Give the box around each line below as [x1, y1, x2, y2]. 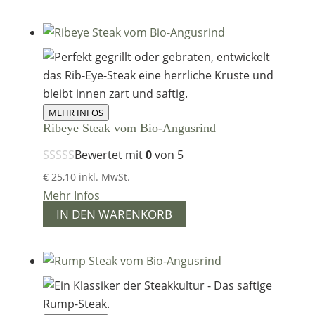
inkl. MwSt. [78, 169, 130, 184]
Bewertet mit [74, 147, 146, 163]
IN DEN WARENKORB [56, 205, 172, 222]
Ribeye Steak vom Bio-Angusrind [42, 121, 216, 136]
